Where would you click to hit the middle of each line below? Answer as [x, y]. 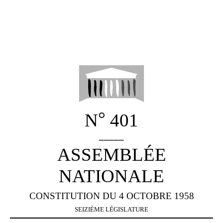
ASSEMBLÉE [111, 154]
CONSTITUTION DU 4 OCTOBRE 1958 [111, 196]
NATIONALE [111, 176]
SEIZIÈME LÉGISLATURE [111, 209]
